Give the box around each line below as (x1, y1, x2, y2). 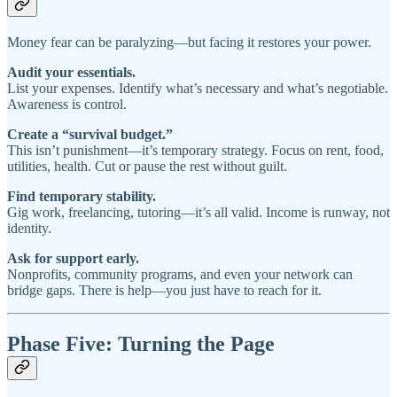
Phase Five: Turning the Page (7, 331, 275, 355)
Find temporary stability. (7, 188, 156, 204)
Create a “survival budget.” (7, 126, 173, 142)
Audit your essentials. (7, 64, 136, 80)
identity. (7, 220, 51, 236)
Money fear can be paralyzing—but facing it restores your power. (7, 34, 371, 50)
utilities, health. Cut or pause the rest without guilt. (7, 158, 287, 174)
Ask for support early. (7, 250, 139, 266)
